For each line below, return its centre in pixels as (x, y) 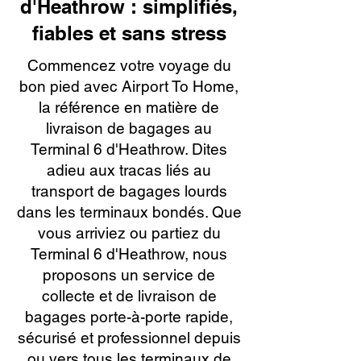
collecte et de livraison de (129, 296)
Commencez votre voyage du (129, 65)
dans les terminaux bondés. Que (129, 212)
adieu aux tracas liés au (129, 170)
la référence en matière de (129, 107)
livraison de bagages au (129, 128)
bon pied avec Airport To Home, (129, 86)
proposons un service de (129, 275)
